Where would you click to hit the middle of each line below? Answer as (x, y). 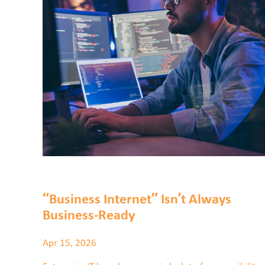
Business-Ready (89, 216)
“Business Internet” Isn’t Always (137, 200)
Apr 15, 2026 (70, 243)
